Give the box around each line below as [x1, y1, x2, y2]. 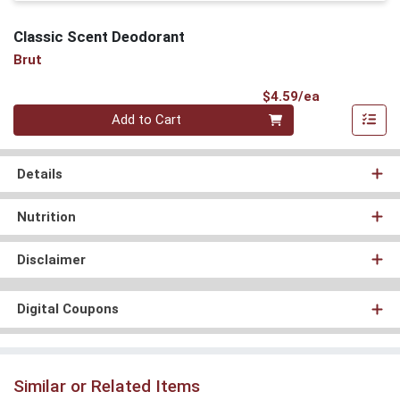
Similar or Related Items [13, 375, 200, 396]
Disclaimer [16, 251, 86, 268]
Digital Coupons [16, 301, 119, 318]
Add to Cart [112, 112, 182, 129]
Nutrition [16, 208, 76, 225]
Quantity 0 [12, 104, 73, 121]
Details [16, 165, 62, 182]
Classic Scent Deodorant [13, 27, 185, 46]
